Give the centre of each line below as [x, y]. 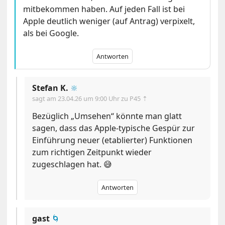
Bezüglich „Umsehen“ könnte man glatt [107, 116]
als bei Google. [51, 33]
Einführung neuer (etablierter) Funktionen [113, 140]
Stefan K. [50, 88]
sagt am [45, 99]
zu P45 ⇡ [135, 99]
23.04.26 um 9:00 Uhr [90, 99]
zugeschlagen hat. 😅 [72, 164]
